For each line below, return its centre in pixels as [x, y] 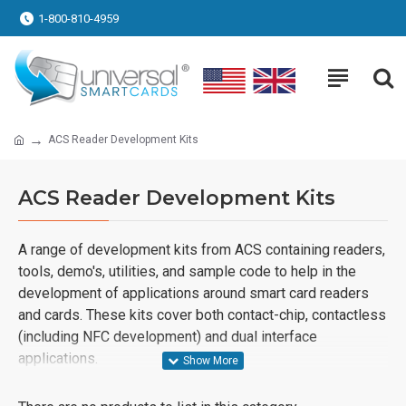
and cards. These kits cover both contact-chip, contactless [202, 314]
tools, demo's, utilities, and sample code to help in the [187, 271]
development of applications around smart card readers [193, 293]
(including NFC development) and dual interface [168, 336]
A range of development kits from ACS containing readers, [202, 249]
